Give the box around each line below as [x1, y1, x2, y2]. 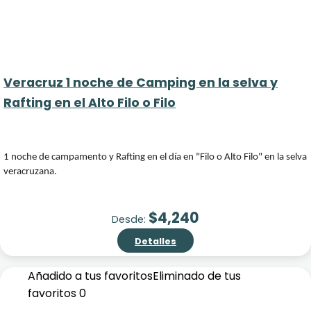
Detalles [135, 235, 176, 247]
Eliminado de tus [153, 268, 241, 284]
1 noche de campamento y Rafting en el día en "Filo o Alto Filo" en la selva [3, 152, 307, 162]
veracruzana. [3, 167, 57, 177]
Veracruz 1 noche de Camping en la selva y [3, 74, 278, 91]
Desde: [112, 212, 149, 226]
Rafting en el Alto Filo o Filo [3, 94, 176, 111]
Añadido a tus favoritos [28, 268, 153, 284]
